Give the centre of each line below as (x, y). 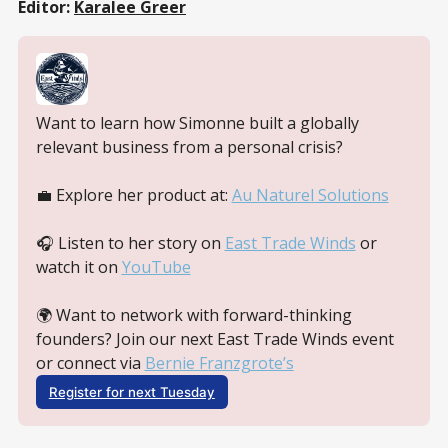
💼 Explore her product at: (133, 195)
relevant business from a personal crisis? (191, 147)
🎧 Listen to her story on (130, 243)
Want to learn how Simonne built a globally (197, 123)
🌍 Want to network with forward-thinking (193, 315)
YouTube (156, 267)
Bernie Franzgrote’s (219, 363)
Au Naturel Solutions (310, 195)
